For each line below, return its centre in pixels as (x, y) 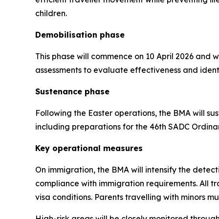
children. (51, 13)
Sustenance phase (72, 91)
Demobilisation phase (80, 34)
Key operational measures (89, 148)
